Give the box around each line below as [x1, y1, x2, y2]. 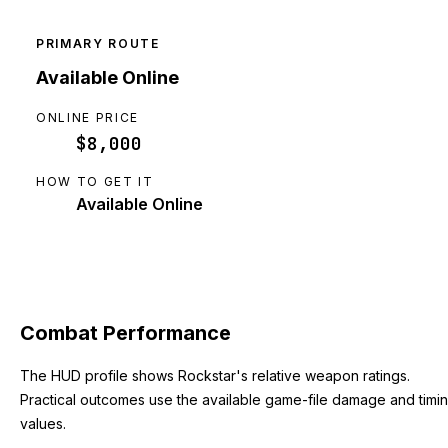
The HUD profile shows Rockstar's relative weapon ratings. [20, 366, 410, 384]
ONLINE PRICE [36, 110, 140, 126]
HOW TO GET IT [36, 174, 154, 190]
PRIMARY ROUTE [36, 36, 160, 52]
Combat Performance [20, 320, 231, 345]
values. [20, 414, 66, 432]
